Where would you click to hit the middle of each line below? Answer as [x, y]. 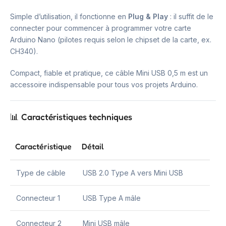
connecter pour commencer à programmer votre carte [101, 28]
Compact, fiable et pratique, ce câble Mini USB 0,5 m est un [109, 73]
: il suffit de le [191, 16]
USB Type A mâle [112, 198]
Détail [93, 146]
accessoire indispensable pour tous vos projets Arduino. [104, 84]
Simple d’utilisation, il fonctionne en [69, 16]
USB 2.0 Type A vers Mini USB [133, 173]
